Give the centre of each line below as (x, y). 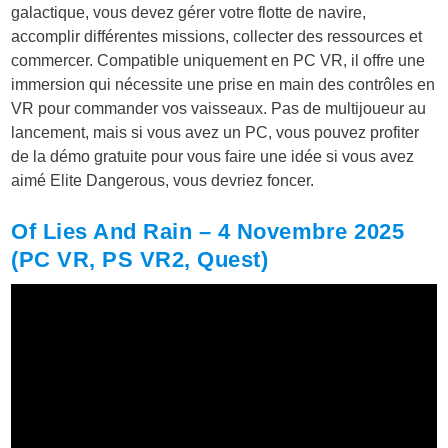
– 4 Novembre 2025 (298, 232)
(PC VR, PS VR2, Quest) (140, 260)
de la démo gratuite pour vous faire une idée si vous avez (213, 157)
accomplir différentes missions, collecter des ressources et (217, 37)
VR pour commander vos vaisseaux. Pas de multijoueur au (219, 109)
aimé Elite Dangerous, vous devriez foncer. (163, 181)
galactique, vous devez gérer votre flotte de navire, (189, 13)
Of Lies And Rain (102, 232)
